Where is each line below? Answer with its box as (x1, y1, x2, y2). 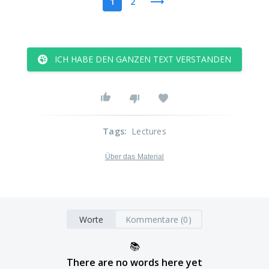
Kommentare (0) (125, 213, 192, 225)
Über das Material (104, 153, 165, 161)
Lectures (131, 125, 166, 137)
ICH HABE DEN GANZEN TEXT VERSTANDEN (55, 53, 231, 65)
